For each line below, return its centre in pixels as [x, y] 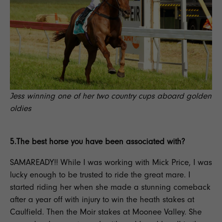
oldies [21, 108]
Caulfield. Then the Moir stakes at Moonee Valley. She [106, 212]
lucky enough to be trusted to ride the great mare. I [100, 174]
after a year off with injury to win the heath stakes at [102, 199]
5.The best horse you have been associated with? [97, 141]
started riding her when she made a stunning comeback [110, 187]
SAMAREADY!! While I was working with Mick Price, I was [111, 162]
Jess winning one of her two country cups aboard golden [111, 96]
